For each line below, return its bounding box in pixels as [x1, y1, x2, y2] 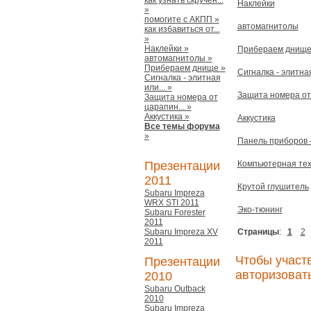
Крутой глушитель [237, 182, 309, 192]
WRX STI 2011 [144, 198, 199, 208]
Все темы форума [144, 121, 220, 131]
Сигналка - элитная [144, 73, 221, 83]
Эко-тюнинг [237, 205, 283, 215]
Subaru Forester [144, 208, 205, 217]
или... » [144, 83, 172, 92]
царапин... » [144, 102, 192, 112]
